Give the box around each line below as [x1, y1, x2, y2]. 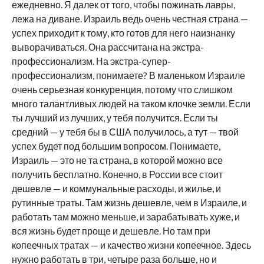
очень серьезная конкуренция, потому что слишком [11, 83, 233, 95]
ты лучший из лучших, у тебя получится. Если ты [11, 111, 218, 123]
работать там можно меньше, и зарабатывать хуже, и [11, 210, 240, 222]
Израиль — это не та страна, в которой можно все [11, 154, 223, 166]
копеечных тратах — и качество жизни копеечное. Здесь [11, 239, 251, 250]
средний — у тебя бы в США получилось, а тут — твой [11, 126, 239, 137]
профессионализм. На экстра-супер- [11, 55, 171, 67]
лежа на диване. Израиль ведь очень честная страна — [11, 12, 248, 24]
